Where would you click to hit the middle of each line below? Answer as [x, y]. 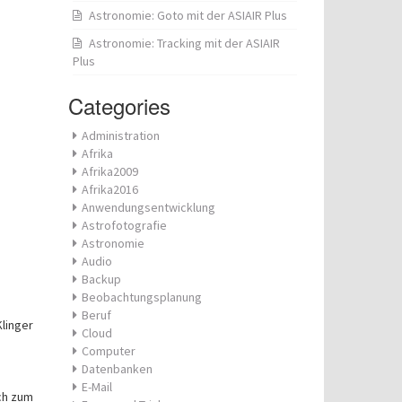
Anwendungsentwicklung [149, 207]
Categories [119, 105]
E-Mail [97, 387]
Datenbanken [117, 369]
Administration [121, 135]
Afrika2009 [110, 171]
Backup [101, 279]
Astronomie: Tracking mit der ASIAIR [184, 43]
